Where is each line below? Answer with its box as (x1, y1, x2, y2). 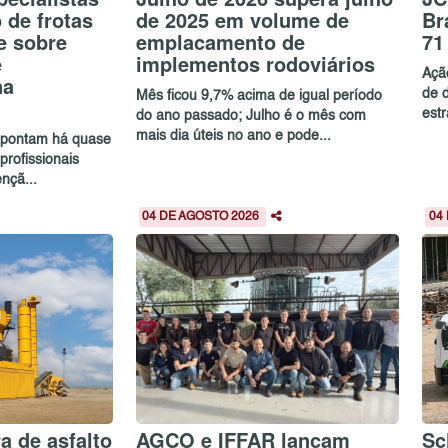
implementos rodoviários (135, 49, 375, 79)
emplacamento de (135, 27, 305, 57)
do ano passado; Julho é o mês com (135, 108, 366, 123)
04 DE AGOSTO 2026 (142, 211, 263, 224)
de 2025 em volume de (135, 5, 349, 35)
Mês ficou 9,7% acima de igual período (135, 88, 382, 103)
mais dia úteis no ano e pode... (135, 128, 331, 143)
